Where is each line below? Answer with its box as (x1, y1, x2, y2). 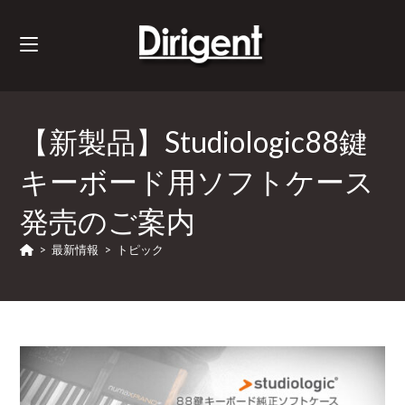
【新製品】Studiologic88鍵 (20, 124, 369, 159)
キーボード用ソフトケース (20, 164, 375, 199)
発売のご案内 (20, 203, 196, 239)
